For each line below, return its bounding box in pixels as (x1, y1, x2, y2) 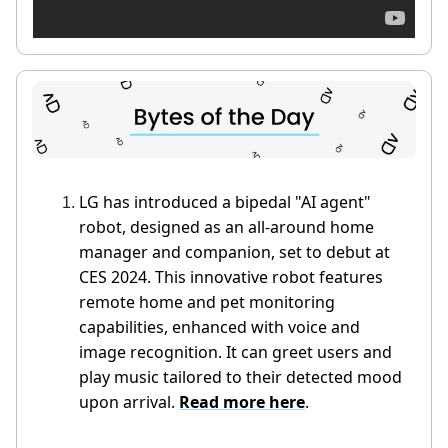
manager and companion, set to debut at (79, 240, 390, 263)
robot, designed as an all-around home (79, 215, 374, 238)
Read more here (179, 390, 305, 413)
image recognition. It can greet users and (79, 340, 392, 363)
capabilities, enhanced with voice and (79, 315, 360, 338)
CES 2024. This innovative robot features (79, 265, 383, 288)
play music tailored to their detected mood (79, 365, 402, 388)
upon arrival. (79, 390, 179, 413)
